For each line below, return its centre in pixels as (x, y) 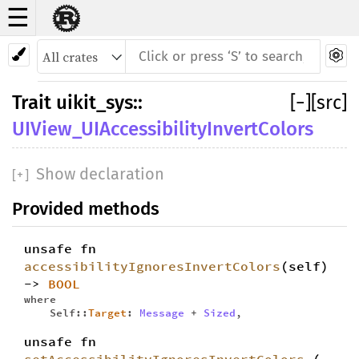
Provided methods (86, 209)
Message (162, 313)
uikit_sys (95, 103)
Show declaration (98, 174)
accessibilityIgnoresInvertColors (152, 266)
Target (107, 313)
